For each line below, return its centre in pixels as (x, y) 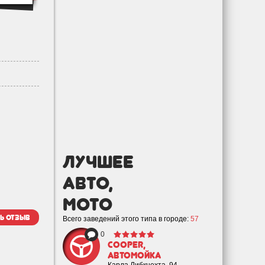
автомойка (134, 256)
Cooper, (127, 245)
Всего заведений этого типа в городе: (127, 219)
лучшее (98, 161)
